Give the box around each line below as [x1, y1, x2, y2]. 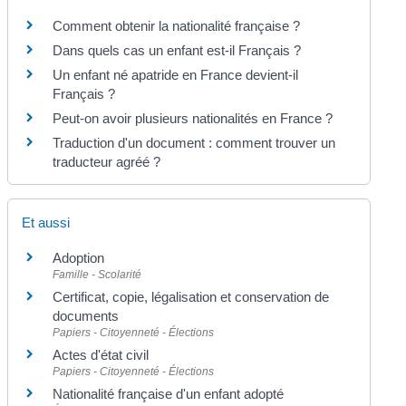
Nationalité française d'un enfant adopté [53, 385, 285, 401]
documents [53, 307, 120, 324]
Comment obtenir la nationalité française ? [53, 17, 301, 34]
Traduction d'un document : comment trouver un [53, 134, 336, 150]
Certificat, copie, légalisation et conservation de [53, 288, 330, 304]
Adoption [53, 249, 105, 266]
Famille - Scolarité [53, 267, 142, 281]
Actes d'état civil [53, 346, 150, 362]
